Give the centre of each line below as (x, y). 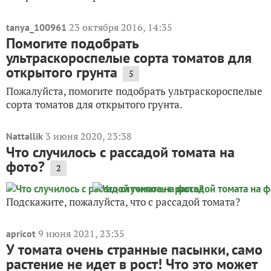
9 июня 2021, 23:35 (81, 233)
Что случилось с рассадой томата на (120, 152)
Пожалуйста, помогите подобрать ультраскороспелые (134, 91)
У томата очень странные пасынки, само (134, 249)
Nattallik (24, 136)
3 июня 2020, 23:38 (89, 136)
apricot (21, 233)
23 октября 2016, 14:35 (121, 27)
